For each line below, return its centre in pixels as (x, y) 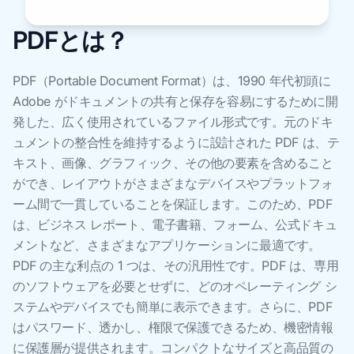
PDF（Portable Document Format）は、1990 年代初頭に (172, 81)
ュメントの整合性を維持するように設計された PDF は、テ (176, 142)
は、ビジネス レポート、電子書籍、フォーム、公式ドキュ (175, 224)
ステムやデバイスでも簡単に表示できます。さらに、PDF (173, 307)
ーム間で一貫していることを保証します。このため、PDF (173, 204)
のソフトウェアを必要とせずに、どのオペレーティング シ (175, 286)
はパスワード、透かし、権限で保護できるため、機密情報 (173, 327)
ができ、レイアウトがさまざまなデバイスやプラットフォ (173, 183)
